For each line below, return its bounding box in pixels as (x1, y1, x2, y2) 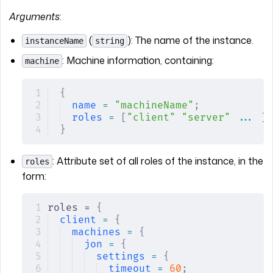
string (94, 35, 124, 46)
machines (71, 225, 121, 238)
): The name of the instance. (127, 33, 253, 47)
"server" (175, 111, 230, 124)
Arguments (9, 9, 60, 23)
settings (96, 250, 145, 263)
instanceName (24, 35, 83, 46)
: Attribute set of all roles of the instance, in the (52, 154, 263, 168)
